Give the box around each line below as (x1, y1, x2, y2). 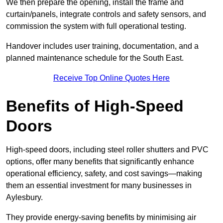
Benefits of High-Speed (6, 97, 184, 115)
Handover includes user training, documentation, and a (6, 42, 199, 51)
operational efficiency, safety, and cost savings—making (6, 169, 202, 178)
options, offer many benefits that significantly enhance (6, 157, 194, 166)
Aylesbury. (6, 193, 43, 202)
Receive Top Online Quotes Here (53, 74, 170, 83)
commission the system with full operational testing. (6, 22, 186, 31)
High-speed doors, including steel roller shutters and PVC (6, 145, 209, 154)
